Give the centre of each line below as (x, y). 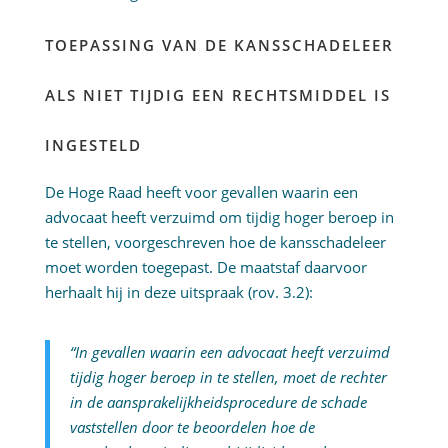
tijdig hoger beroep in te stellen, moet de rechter (228, 377)
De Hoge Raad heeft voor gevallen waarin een (201, 192)
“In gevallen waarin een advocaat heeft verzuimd (229, 352)
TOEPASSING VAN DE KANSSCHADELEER (219, 45)
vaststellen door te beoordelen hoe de (192, 427)
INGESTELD (93, 145)
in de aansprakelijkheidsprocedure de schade (218, 402)
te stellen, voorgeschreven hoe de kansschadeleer (215, 242)
